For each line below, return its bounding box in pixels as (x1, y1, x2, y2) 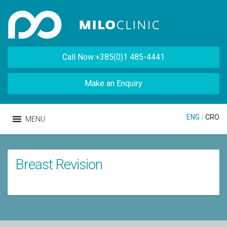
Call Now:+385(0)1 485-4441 (62, 52, 165, 62)
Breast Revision (15, 156, 102, 173)
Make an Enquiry (85, 79, 142, 88)
